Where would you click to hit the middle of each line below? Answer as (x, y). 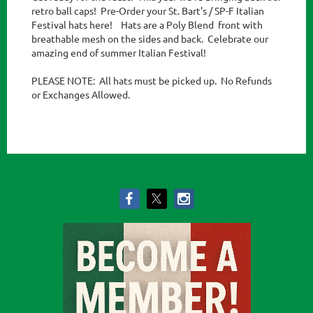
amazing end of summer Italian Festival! (119, 53)
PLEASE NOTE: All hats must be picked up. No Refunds (152, 81)
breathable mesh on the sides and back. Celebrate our (150, 39)
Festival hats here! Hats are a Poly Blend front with (147, 25)
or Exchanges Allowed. (82, 95)
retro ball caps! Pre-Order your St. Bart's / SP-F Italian (148, 11)
